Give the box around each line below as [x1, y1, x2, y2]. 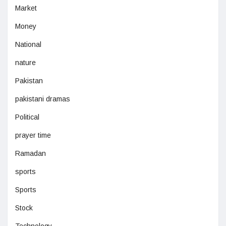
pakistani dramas [15, 95, 70, 103]
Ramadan [15, 149, 46, 158]
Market [15, 4, 37, 13]
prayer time [15, 131, 51, 140]
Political [15, 113, 39, 122]
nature [15, 59, 36, 67]
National [15, 40, 41, 49]
